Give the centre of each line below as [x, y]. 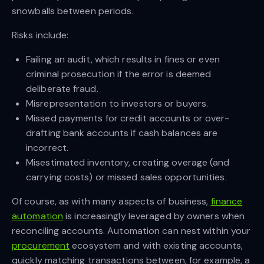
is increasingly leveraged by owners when [154, 216]
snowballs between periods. [74, 11]
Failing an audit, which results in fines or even [123, 59]
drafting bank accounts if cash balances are [122, 133]
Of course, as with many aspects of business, [111, 201]
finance [227, 201]
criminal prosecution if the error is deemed [119, 74]
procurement [41, 245]
